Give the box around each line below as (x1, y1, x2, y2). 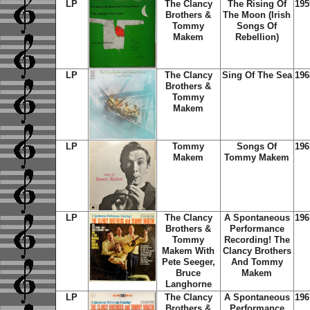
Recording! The (224, 235, 290, 245)
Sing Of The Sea (221, 70, 292, 80)
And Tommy (230, 257, 283, 267)
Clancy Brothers (222, 246, 291, 256)
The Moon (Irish (223, 10, 291, 20)
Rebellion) (235, 32, 279, 42)
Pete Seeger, (161, 257, 215, 267)
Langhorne (165, 279, 212, 289)
